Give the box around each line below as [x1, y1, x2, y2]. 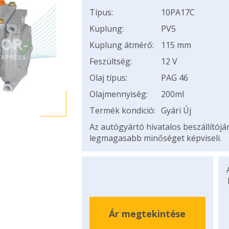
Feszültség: [89, 56, 132, 67]
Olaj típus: [89, 72, 127, 83]
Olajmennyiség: [89, 88, 148, 100]
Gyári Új [161, 105, 191, 116]
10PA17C [161, 7, 195, 18]
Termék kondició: [89, 105, 155, 116]
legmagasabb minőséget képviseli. [89, 132, 221, 144]
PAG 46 [161, 72, 188, 83]
